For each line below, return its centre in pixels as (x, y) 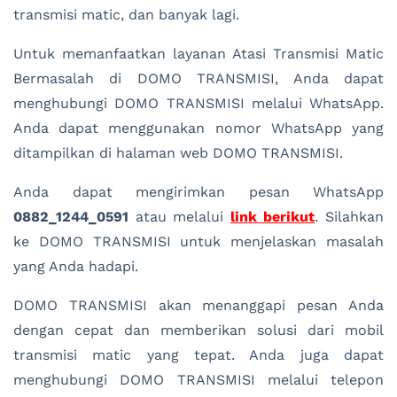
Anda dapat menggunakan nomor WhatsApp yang (198, 128)
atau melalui (179, 217)
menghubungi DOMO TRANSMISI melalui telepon (198, 380)
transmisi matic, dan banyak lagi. (126, 15)
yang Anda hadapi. (76, 267)
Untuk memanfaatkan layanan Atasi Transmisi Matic (198, 54)
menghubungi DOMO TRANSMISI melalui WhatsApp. (198, 104)
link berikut (272, 217)
